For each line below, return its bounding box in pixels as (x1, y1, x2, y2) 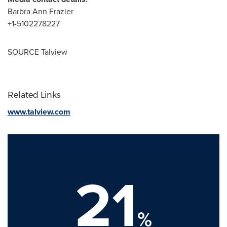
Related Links (8, 90, 60, 100)
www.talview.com (8, 105, 70, 118)
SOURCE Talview (8, 46, 67, 58)
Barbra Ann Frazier (8, 5, 73, 17)
